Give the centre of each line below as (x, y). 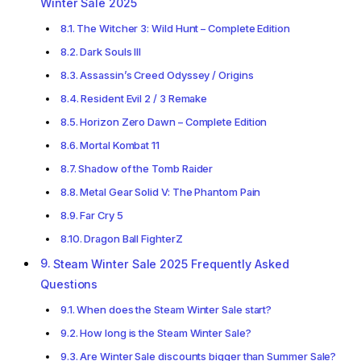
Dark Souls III (111, 51)
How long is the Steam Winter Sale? (166, 332)
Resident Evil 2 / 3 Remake (144, 98)
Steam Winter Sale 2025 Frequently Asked (171, 264)
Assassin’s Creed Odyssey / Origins (167, 75)
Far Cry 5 (102, 215)
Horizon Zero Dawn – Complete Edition (174, 121)
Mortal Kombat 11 (120, 145)
